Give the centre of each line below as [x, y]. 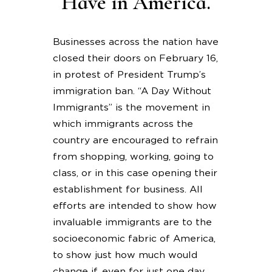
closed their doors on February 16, [135, 58]
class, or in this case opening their [135, 173]
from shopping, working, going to [133, 156]
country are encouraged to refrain [135, 140]
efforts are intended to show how [134, 206]
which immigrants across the [123, 124]
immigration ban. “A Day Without [132, 91]
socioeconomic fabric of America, [134, 238]
